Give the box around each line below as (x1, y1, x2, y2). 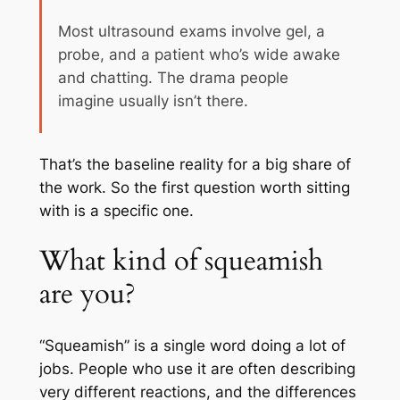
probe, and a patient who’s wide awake (57, 45, 340, 63)
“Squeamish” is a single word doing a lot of (38, 336, 346, 354)
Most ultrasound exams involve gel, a (57, 21, 325, 40)
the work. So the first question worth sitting (38, 178, 350, 196)
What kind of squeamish (38, 242, 323, 280)
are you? (38, 275, 136, 313)
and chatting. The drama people (57, 68, 288, 87)
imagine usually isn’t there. (57, 91, 248, 110)
